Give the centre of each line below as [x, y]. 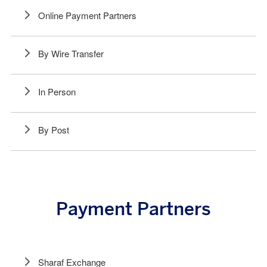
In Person [57, 93]
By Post [54, 131]
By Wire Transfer [71, 55]
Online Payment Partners [87, 16]
